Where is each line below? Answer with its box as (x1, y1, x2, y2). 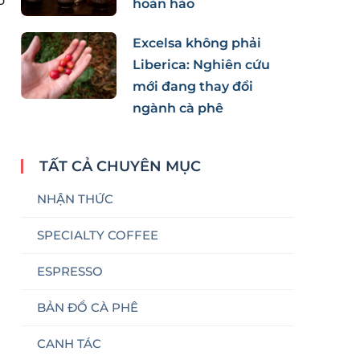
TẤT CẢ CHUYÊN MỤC (39, 157, 201, 175)
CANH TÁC (37, 335, 101, 351)
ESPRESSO (37, 263, 103, 279)
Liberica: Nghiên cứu (133, 56, 270, 72)
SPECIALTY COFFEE (37, 227, 158, 243)
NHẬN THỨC (37, 190, 113, 207)
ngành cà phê (133, 100, 223, 116)
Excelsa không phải (133, 35, 261, 51)
